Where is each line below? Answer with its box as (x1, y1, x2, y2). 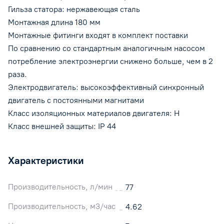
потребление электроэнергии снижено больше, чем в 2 (8, 56, 213, 66)
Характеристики (8, 154, 84, 166)
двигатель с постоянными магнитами (8, 95, 144, 105)
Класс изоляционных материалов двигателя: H (8, 108, 179, 118)
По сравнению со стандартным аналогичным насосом (8, 43, 205, 53)
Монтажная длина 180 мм (8, 17, 100, 27)
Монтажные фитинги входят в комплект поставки (8, 30, 188, 40)
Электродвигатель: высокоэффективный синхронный (8, 82, 204, 92)
